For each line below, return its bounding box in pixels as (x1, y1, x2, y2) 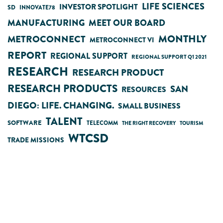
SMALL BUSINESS (118, 100, 181, 111)
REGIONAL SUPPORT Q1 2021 (131, 52, 207, 61)
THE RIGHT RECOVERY (122, 119, 176, 127)
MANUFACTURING (7, 16, 85, 29)
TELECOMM (87, 118, 118, 127)
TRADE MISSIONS (7, 135, 64, 145)
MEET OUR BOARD (89, 16, 165, 29)
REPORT (7, 48, 46, 63)
